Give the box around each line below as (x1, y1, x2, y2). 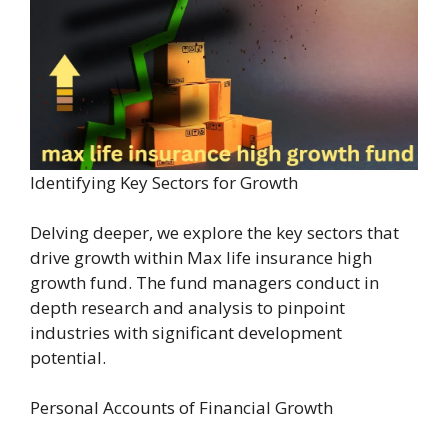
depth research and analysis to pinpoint (30, 295, 345, 319)
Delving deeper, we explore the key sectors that (30, 220, 399, 244)
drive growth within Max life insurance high (30, 245, 372, 269)
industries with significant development (30, 320, 342, 344)
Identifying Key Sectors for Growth (30, 170, 298, 194)
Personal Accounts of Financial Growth (30, 395, 333, 419)
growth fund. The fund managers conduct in (30, 270, 379, 294)
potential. (30, 345, 106, 369)
